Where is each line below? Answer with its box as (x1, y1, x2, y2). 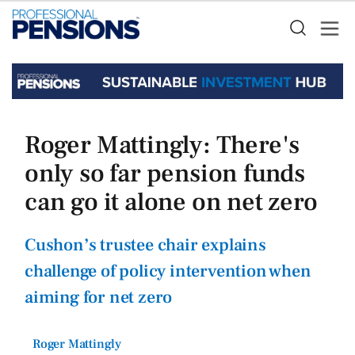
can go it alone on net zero (25, 185, 318, 219)
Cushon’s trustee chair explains (25, 234, 266, 257)
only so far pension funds (25, 157, 305, 191)
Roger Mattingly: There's (25, 128, 300, 162)
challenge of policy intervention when (25, 260, 311, 283)
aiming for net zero (25, 286, 173, 309)
